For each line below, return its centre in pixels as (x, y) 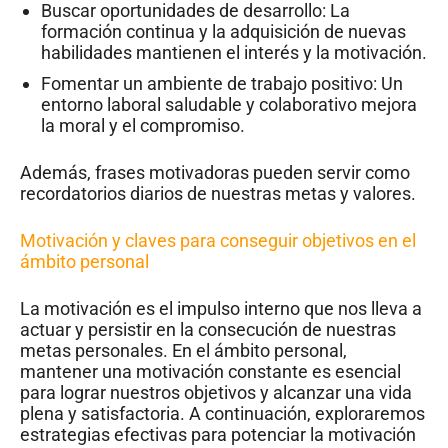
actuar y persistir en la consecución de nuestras (208, 329)
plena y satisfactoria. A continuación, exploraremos (222, 413)
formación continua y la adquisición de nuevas (223, 31)
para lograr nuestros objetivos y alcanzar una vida (216, 392)
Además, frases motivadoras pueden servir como (215, 172)
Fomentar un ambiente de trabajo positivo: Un (222, 83)
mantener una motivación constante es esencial (210, 371)
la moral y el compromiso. (143, 125)
